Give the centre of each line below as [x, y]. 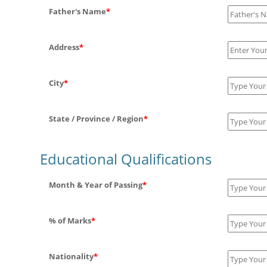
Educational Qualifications [126, 159]
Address [64, 47]
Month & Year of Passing [96, 185]
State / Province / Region [96, 119]
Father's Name [77, 11]
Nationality [71, 256]
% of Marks [70, 221]
